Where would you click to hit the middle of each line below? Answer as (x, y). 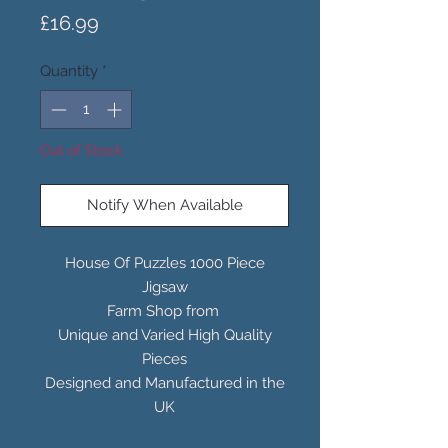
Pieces (164, 358)
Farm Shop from (164, 310)
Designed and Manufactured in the (164, 382)
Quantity (69, 71)
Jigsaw (164, 286)
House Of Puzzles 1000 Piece (164, 262)
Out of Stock (81, 149)
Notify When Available (164, 204)
